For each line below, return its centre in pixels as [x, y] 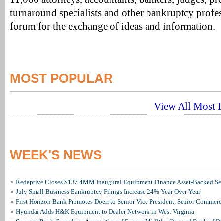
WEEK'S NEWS [56, 155]
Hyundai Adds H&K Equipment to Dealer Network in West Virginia [105, 211]
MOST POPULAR [61, 78]
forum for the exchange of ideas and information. [112, 26]
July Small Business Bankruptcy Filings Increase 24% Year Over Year [108, 192]
